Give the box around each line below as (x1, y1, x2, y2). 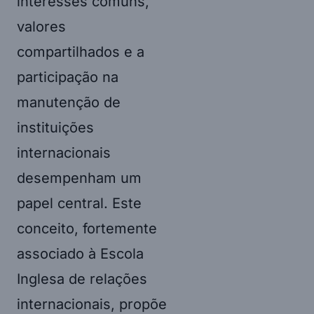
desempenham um (17, 169, 142, 186)
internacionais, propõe (17, 295, 167, 313)
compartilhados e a (17, 43, 144, 60)
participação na (17, 68, 118, 86)
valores (17, 18, 66, 35)
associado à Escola (17, 245, 144, 262)
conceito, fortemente (17, 219, 157, 237)
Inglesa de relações (17, 270, 147, 287)
